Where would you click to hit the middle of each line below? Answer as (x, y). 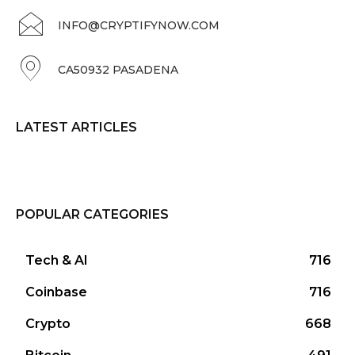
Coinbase (56, 292)
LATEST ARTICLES (76, 128)
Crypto (48, 324)
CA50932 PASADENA (118, 70)
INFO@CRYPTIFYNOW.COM (139, 26)
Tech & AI (57, 261)
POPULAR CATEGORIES (92, 215)
